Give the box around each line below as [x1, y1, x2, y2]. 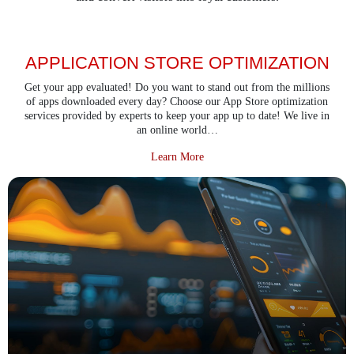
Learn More [150, 150, 204, 163]
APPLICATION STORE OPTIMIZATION [24, 52, 330, 73]
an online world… [136, 123, 218, 136]
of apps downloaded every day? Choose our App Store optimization [26, 95, 328, 107]
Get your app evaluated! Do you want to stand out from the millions [24, 81, 330, 93]
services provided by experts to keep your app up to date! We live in [24, 109, 330, 122]
